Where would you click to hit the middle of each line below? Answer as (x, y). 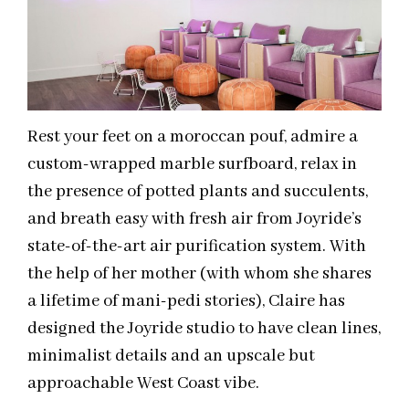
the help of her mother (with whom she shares (199, 274)
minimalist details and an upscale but (171, 357)
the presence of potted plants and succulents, (198, 192)
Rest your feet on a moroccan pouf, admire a (193, 137)
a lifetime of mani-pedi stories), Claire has (186, 302)
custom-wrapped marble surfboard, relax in (192, 165)
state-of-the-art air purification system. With (197, 247)
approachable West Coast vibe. (143, 384)
